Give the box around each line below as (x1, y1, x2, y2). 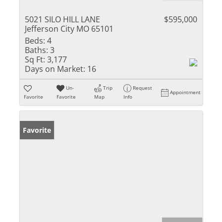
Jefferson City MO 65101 (25, 23, 113, 34)
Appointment (170, 88, 201, 96)
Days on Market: (25, 63, 85, 74)
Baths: (25, 44, 48, 55)
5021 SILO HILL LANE (25, 13, 100, 25)
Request (133, 84, 153, 91)
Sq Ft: (25, 54, 45, 65)
